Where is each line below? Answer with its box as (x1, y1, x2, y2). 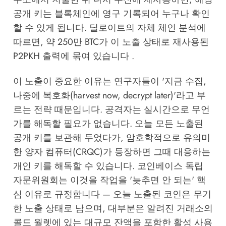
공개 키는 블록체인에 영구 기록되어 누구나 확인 (13, 7, 210, 21)
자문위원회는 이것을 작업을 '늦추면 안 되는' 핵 (13, 174, 206, 187)
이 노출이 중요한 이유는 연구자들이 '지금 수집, (13, 75, 206, 88)
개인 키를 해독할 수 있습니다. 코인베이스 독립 (13, 159, 203, 173)
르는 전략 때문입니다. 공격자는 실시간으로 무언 (13, 103, 210, 117)
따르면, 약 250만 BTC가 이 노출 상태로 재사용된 (13, 35, 209, 49)
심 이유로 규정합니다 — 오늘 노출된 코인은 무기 (13, 188, 211, 201)
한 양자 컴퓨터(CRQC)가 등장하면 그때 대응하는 (13, 145, 210, 159)
